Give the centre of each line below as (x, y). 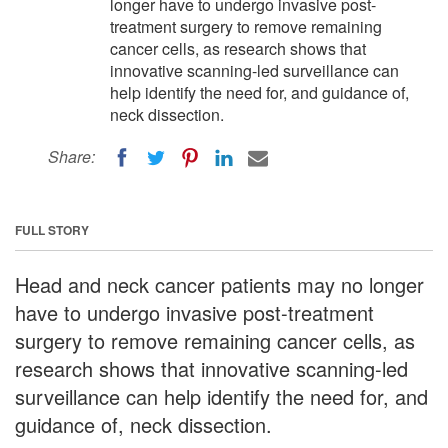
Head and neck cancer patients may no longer (219, 284)
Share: (71, 156)
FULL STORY (52, 229)
